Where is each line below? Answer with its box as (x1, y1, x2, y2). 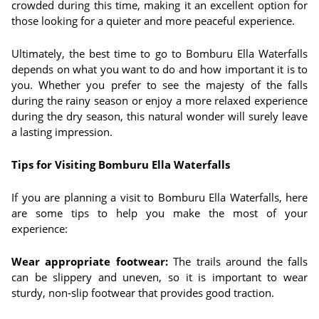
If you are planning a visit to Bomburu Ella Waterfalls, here (11, 190, 308, 204)
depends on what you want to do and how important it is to (11, 62, 308, 76)
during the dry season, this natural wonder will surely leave (11, 109, 308, 123)
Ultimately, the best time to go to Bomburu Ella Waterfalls (11, 46, 308, 61)
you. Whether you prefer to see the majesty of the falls (11, 78, 308, 92)
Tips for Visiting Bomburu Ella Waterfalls (11, 157, 230, 172)
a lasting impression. (11, 125, 113, 139)
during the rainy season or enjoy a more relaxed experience (11, 93, 308, 108)
